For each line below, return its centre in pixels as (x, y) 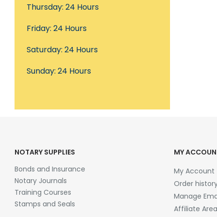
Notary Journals (41, 181)
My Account (194, 171)
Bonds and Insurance (50, 169)
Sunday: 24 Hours (59, 71)
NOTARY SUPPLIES (45, 152)
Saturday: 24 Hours (62, 50)
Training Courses (43, 192)
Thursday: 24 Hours (63, 7)
